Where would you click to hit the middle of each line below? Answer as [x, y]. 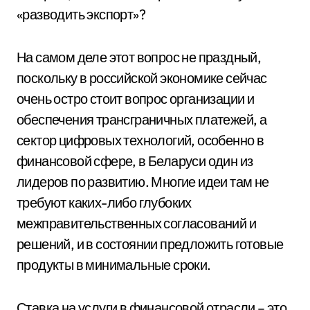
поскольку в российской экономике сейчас [142, 77]
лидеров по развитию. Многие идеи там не [143, 181]
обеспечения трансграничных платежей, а [142, 119]
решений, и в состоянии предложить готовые [150, 244]
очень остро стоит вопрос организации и [136, 98]
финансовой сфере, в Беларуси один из [135, 161]
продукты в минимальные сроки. [114, 264]
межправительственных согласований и [136, 223]
